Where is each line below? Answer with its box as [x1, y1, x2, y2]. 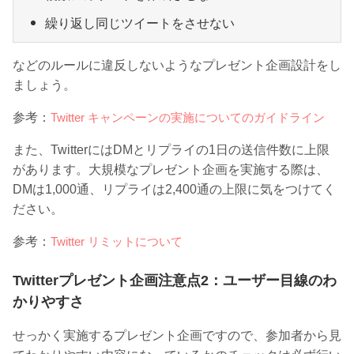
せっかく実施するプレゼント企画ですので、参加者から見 [13, 328, 341, 342]
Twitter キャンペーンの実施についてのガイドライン [51, 110, 325, 124]
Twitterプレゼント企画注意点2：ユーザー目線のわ [13, 272, 337, 288]
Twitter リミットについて [51, 234, 183, 248]
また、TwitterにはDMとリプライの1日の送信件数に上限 [13, 142, 330, 156]
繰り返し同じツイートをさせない [45, 16, 235, 30]
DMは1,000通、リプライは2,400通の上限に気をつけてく [13, 182, 336, 196]
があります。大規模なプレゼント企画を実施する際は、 [13, 162, 329, 176]
